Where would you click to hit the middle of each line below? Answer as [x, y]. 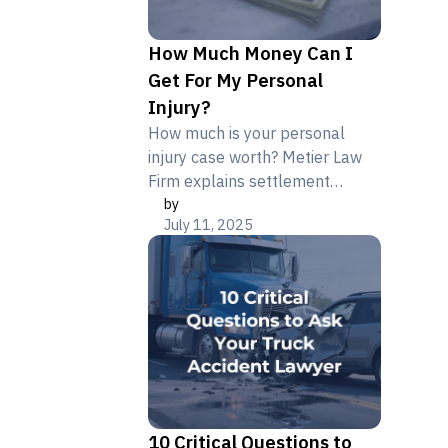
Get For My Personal [236, 79]
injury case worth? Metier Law [255, 156]
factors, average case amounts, [262, 204]
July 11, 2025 [209, 224]
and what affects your [228, 228]
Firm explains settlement [239, 180]
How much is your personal [247, 132]
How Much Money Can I [251, 52]
